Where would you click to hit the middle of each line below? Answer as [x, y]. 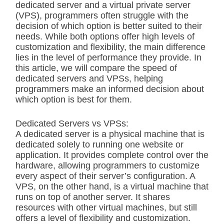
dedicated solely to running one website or [99, 144]
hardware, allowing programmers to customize [107, 165]
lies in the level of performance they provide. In [108, 57]
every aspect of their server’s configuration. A [105, 176]
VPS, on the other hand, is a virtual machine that [112, 186]
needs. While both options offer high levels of [105, 36]
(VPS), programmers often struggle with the [102, 15]
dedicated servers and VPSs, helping [89, 78]
